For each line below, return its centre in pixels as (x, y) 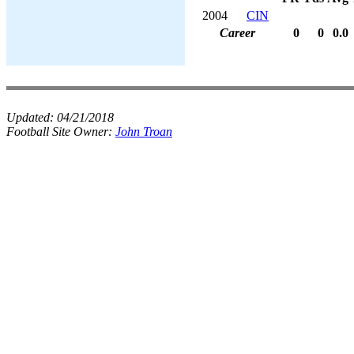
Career (237, 32)
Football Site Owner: (61, 132)
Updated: (32, 117)
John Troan (144, 132)
